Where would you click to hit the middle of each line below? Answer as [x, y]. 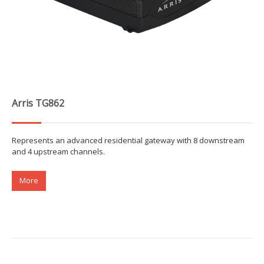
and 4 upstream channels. [58, 151]
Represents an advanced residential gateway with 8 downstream [128, 140]
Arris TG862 [38, 103]
